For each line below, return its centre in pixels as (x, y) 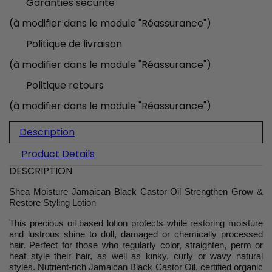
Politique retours (65, 86)
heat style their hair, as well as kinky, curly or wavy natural (136, 256)
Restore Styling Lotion (53, 203)
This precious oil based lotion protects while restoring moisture (136, 223)
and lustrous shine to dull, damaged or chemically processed (136, 234)
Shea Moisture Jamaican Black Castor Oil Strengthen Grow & (136, 192)
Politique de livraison (74, 44)
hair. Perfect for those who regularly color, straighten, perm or (136, 245)
